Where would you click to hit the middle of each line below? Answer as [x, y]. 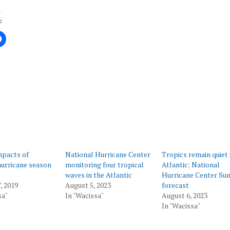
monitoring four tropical [105, 165]
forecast [175, 185]
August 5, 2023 [88, 185]
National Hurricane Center [108, 154]
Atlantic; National [191, 165]
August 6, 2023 [185, 195]
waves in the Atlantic [99, 175]
